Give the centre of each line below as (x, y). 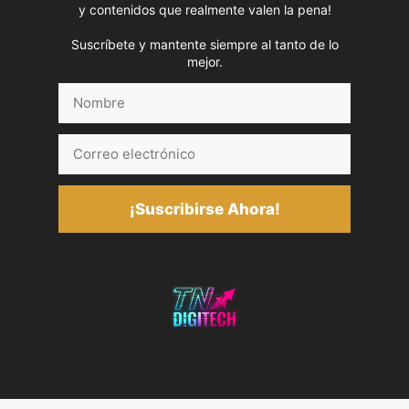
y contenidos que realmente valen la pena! (204, 10)
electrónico (94, 163)
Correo (80, 143)
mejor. (204, 62)
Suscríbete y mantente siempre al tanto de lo (204, 45)
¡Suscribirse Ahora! (204, 209)
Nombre (84, 92)
